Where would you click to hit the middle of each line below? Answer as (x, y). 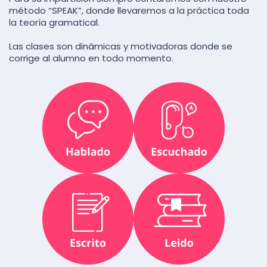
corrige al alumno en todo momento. (91, 58)
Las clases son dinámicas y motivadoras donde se (121, 46)
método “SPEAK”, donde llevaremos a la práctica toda (129, 10)
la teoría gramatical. (54, 22)
